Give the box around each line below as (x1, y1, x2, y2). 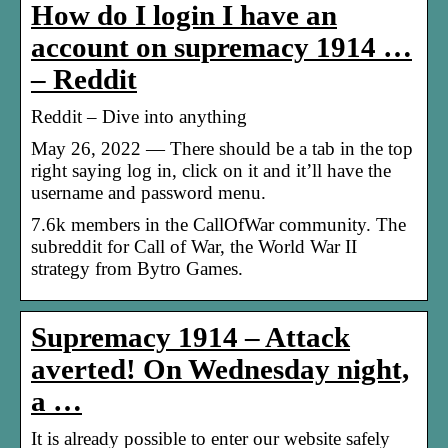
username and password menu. (31, 181, 266, 203)
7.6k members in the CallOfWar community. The (31, 213, 406, 235)
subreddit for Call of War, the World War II (31, 235, 357, 257)
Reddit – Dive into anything (31, 105, 247, 127)
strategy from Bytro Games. (31, 257, 243, 279)
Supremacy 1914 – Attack (31, 321, 350, 353)
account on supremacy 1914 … (31, 31, 412, 63)
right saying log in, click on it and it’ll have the (31, 159, 391, 181)
